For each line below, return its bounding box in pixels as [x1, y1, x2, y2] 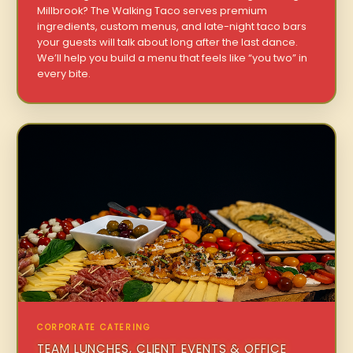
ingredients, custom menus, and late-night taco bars [37, 19, 307, 33]
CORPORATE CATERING [37, 321, 151, 334]
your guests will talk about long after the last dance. [37, 35, 299, 49]
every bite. [37, 66, 91, 80]
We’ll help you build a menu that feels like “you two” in [37, 50, 308, 65]
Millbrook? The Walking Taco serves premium [37, 3, 268, 17]
